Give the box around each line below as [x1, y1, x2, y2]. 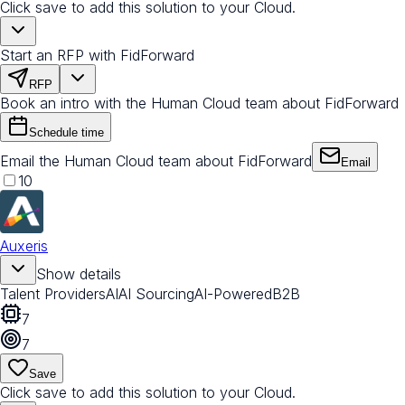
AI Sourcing [118, 285, 194, 304]
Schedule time [29, 126, 104, 140]
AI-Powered [194, 285, 272, 304]
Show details [36, 265, 121, 284]
